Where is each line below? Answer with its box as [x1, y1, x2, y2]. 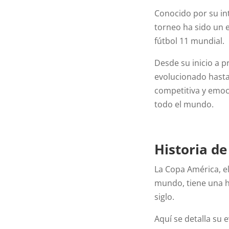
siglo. [154, 191, 175, 202]
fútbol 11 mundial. [154, 35, 225, 47]
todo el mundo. [154, 98, 214, 110]
